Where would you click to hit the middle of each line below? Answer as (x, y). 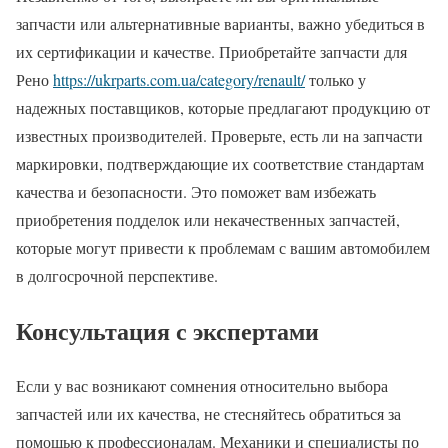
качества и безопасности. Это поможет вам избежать (196, 192)
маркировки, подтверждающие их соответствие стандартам (220, 164)
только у (335, 80)
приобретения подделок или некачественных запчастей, (208, 220)
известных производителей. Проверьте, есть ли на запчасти (219, 136)
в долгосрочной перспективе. (117, 276)
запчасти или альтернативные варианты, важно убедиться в (220, 24)
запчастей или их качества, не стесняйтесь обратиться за (208, 414)
